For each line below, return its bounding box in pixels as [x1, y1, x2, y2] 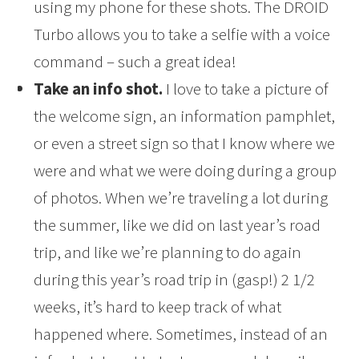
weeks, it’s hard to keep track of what [34, 296, 282, 318]
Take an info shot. [34, 78, 163, 100]
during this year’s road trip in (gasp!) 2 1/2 [34, 268, 316, 291]
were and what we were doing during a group [34, 159, 337, 182]
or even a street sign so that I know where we [34, 132, 336, 155]
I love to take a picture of [163, 78, 329, 100]
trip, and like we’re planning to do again [34, 241, 302, 264]
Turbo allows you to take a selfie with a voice [34, 23, 331, 46]
